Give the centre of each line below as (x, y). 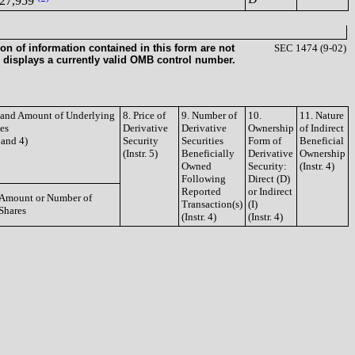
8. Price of (144, 115)
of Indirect (322, 128)
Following (204, 179)
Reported (201, 191)
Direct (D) (269, 179)
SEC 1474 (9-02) (310, 48)
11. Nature (322, 115)
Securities (202, 141)
